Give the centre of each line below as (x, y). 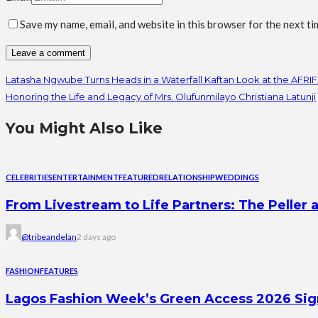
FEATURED (139, 177)
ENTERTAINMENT (86, 177)
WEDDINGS (237, 177)
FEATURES (59, 271)
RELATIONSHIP (187, 177)
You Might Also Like (84, 128)
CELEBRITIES (29, 177)
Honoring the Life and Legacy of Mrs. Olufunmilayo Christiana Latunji (161, 97)
